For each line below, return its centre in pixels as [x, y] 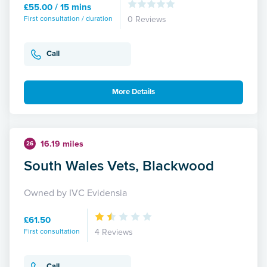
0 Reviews [147, 19]
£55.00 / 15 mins [58, 7]
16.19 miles [62, 144]
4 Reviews [114, 232]
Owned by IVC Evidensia [75, 193]
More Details [133, 92]
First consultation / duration [68, 18]
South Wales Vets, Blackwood [119, 165]
